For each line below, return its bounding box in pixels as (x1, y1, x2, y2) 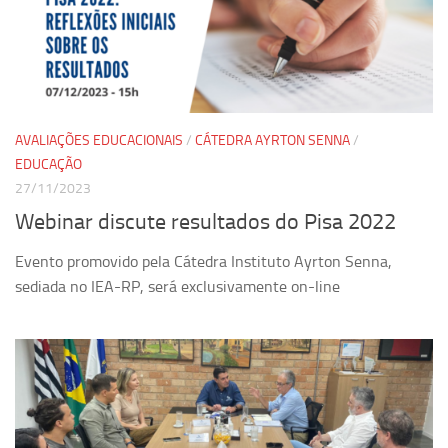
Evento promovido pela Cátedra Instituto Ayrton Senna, (15, 251, 392, 271)
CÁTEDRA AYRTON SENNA (195, 132, 350, 150)
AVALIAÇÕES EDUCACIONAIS (15, 132, 183, 150)
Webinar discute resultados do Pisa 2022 (15, 208, 396, 235)
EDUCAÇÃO (15, 156, 82, 174)
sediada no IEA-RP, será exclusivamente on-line (15, 276, 340, 296)
